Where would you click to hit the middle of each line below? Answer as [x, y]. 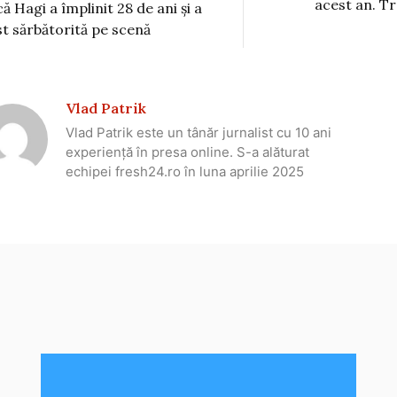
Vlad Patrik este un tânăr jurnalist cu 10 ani [198, 132]
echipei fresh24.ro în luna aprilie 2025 [185, 171]
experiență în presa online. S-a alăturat [187, 152]
